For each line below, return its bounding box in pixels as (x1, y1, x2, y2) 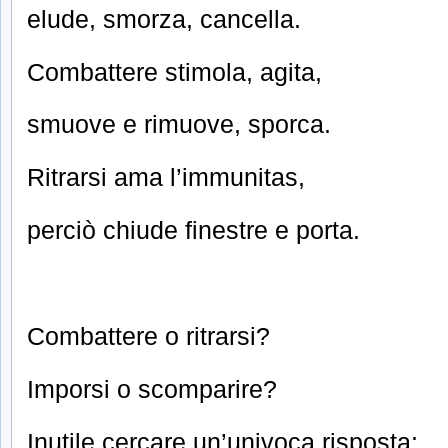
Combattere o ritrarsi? (27, 321, 270, 350)
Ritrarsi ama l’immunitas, (27, 163, 305, 192)
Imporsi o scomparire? (27, 374, 277, 403)
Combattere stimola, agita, (27, 57, 322, 86)
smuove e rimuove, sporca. (27, 110, 331, 139)
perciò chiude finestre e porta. (27, 216, 360, 245)
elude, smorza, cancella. (27, 4, 301, 33)
